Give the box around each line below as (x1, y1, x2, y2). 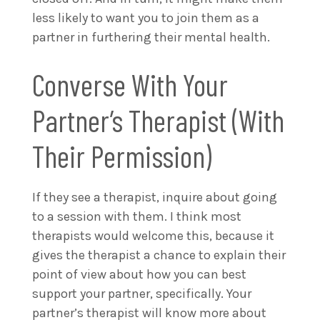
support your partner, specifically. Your (32, 285, 251, 301)
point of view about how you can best (32, 266, 246, 282)
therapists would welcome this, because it (32, 227, 274, 244)
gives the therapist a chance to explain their (32, 246, 286, 263)
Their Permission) (32, 137, 211, 174)
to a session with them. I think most (32, 208, 241, 224)
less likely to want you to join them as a (32, 9, 259, 26)
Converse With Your (32, 66, 228, 102)
